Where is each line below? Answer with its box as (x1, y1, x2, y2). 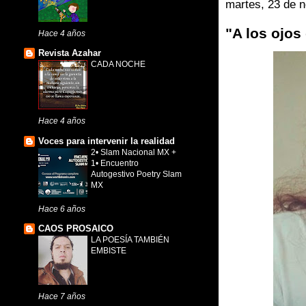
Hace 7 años (38, 292, 85, 301)
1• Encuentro (91, 158, 139, 168)
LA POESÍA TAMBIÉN (91, 235, 169, 245)
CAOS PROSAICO (38, 223, 113, 234)
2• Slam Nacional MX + (91, 147, 176, 157)
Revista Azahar (38, 48, 101, 59)
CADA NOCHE (91, 59, 145, 70)
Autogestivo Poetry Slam (91, 169, 182, 179)
